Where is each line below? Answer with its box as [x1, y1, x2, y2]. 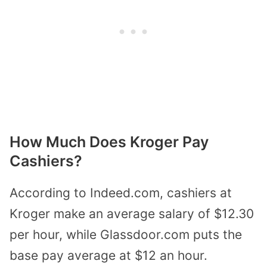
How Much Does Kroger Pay [10, 132, 209, 151]
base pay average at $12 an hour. [10, 247, 207, 263]
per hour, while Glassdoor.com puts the [10, 226, 242, 242]
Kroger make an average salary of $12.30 [10, 206, 254, 221]
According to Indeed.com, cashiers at [10, 185, 232, 200]
